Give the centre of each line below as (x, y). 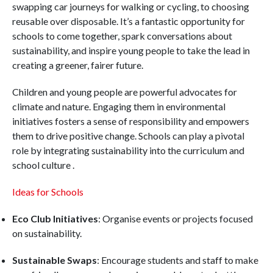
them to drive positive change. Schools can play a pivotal (128, 136)
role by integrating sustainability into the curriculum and (128, 150)
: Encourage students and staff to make (178, 260)
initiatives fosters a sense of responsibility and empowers (131, 121)
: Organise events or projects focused (175, 218)
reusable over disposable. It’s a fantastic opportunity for (129, 21)
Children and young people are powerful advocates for (125, 92)
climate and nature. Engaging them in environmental (119, 106)
